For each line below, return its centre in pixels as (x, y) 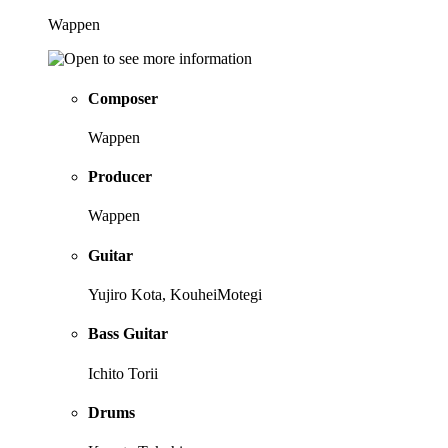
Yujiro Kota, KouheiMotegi (175, 294)
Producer (120, 177)
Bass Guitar (128, 334)
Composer (123, 98)
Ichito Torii (123, 373)
